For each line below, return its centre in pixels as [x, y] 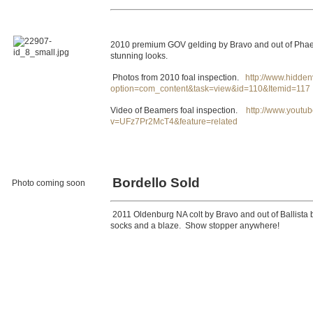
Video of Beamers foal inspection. [178, 110]
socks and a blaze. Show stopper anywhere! [195, 226]
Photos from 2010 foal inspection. [178, 78]
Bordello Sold [156, 183]
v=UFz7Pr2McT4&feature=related [174, 122]
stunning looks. [140, 56]
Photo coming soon [48, 183]
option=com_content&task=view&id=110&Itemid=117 [210, 89]
